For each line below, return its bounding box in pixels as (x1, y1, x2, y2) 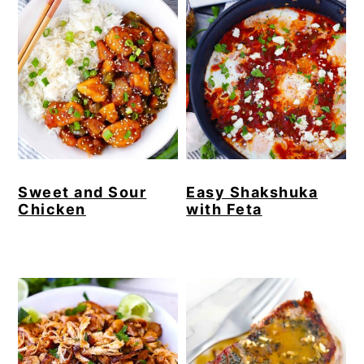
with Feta (186, 200, 262, 218)
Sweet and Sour (18, 183, 147, 201)
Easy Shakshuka (186, 183, 318, 201)
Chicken (18, 200, 86, 218)
